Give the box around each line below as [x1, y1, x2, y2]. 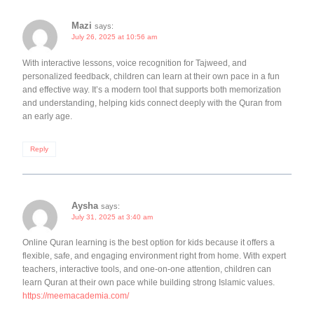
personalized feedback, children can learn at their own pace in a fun [22, 71, 280, 81]
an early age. [22, 111, 72, 121]
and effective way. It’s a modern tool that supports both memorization [22, 84, 281, 95]
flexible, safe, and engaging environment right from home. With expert [22, 251, 286, 261]
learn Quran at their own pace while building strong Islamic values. [22, 278, 275, 288]
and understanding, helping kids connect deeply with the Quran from [22, 97, 282, 108]
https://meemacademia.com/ [22, 291, 129, 301]
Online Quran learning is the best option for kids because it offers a [22, 238, 275, 248]
